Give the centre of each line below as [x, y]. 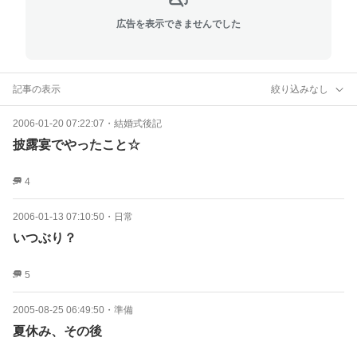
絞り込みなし [300, 89]
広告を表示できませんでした [178, 24]
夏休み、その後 [57, 331]
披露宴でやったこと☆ [76, 145]
